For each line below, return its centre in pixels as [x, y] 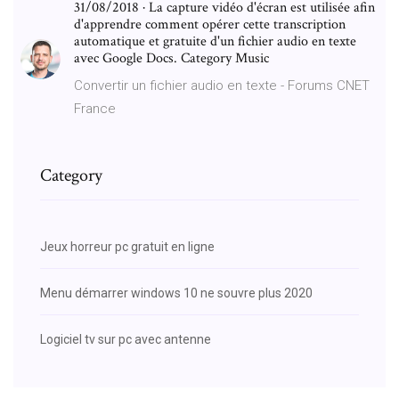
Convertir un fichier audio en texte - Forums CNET [222, 85]
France [95, 108]
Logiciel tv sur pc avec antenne [126, 339]
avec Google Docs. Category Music [171, 58]
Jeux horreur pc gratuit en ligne [127, 246]
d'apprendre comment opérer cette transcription [210, 24]
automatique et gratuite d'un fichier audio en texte [215, 41]
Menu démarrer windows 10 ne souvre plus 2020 [176, 293]
